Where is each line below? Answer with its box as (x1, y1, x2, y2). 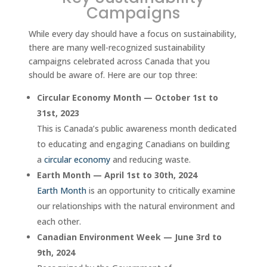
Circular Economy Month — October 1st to (37, 92, 219, 104)
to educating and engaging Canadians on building (37, 138, 231, 150)
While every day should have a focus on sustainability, (29, 28, 237, 40)
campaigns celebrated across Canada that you (29, 55, 210, 67)
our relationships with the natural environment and (37, 200, 235, 212)
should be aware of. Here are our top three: (29, 69, 198, 81)
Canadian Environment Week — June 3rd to (37, 231, 222, 243)
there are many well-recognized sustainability (29, 42, 206, 54)
